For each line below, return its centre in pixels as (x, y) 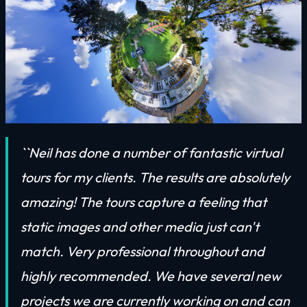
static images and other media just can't (140, 226)
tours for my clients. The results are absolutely (155, 177)
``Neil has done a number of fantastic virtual (151, 152)
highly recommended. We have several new (151, 275)
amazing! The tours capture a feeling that (144, 201)
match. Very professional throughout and (143, 251)
